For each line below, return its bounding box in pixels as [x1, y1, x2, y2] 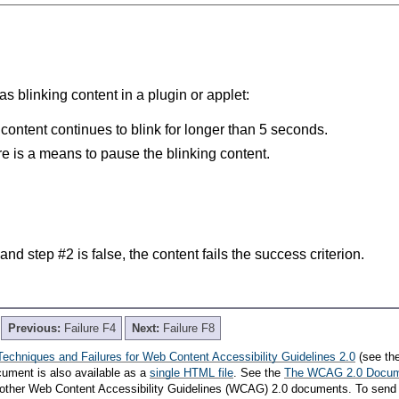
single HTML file [150, 366, 233, 380]
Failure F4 [63, 322, 116, 336]
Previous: [7, 322, 64, 336]
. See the [233, 366, 284, 380]
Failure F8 [162, 322, 215, 336]
